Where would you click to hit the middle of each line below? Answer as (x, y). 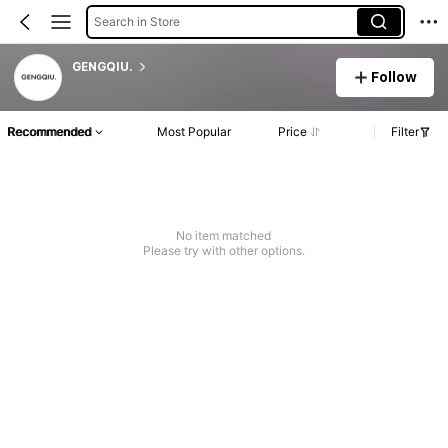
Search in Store (136, 21)
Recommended (49, 132)
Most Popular (194, 132)
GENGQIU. (102, 66)
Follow (394, 76)
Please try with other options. (223, 251)
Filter (405, 132)
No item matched (224, 236)
